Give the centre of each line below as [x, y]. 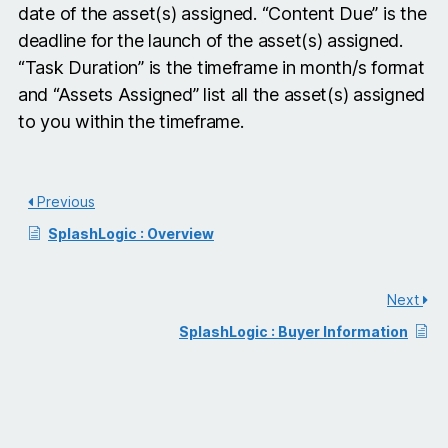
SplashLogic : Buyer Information [293, 332]
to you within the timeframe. [131, 122]
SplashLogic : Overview [131, 234]
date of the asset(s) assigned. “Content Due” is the [222, 14]
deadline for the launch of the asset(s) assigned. [210, 41]
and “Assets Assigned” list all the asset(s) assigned [221, 95]
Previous [64, 202]
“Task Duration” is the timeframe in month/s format [221, 68]
